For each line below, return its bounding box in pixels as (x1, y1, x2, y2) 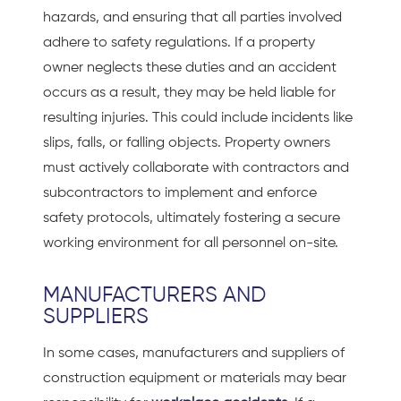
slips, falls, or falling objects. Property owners (43, 136, 330, 151)
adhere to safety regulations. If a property (43, 36, 315, 51)
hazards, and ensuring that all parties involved (43, 11, 342, 26)
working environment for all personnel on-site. (43, 236, 338, 252)
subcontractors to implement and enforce (43, 186, 317, 201)
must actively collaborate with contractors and (43, 161, 349, 176)
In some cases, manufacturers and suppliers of (43, 346, 345, 361)
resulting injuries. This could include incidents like (43, 111, 353, 126)
